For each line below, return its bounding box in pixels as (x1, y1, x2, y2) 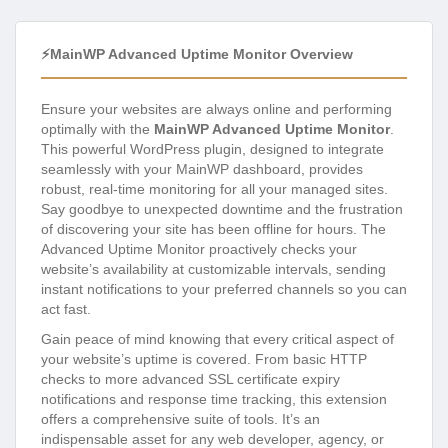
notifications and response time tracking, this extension (41, 391, 387, 408)
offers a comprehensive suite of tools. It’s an (41, 411, 320, 428)
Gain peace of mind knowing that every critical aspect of (41, 331, 394, 348)
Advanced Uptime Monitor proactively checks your (41, 241, 357, 258)
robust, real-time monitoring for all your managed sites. (41, 181, 388, 198)
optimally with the (41, 121, 154, 138)
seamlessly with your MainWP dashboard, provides (41, 161, 363, 178)
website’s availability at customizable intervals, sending (41, 261, 386, 278)
